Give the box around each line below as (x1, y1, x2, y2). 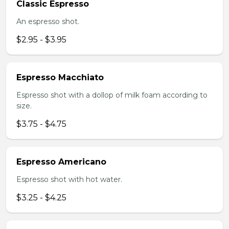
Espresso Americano (16, 157, 106, 167)
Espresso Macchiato (16, 73, 104, 82)
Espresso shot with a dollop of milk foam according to (16, 90, 208, 100)
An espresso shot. (16, 17, 79, 26)
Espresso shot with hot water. (16, 175, 122, 184)
